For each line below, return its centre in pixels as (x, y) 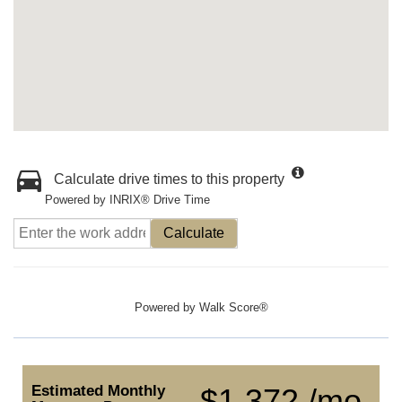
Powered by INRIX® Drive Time (127, 200)
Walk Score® (233, 307)
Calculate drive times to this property (169, 179)
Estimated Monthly (98, 391)
